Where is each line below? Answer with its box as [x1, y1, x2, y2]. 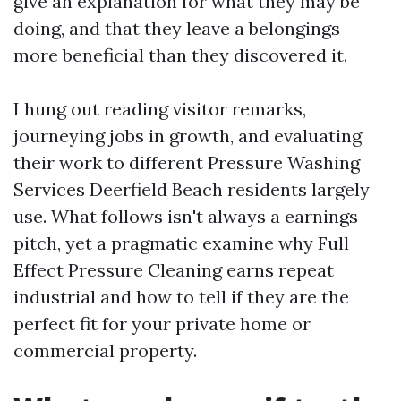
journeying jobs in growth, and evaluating [13, 124, 362, 147]
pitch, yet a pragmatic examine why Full [13, 232, 349, 254]
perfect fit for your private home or [13, 312, 311, 335]
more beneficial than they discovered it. [13, 44, 347, 66]
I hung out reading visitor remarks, [13, 98, 306, 120]
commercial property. [13, 339, 197, 362]
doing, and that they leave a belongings [13, 17, 340, 39]
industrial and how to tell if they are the [13, 286, 349, 308]
